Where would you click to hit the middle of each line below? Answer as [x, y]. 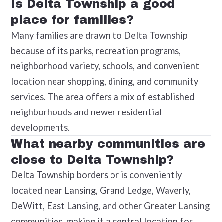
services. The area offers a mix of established [102, 96]
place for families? [72, 20]
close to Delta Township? [92, 159]
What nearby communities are [108, 143]
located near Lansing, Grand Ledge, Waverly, [101, 190]
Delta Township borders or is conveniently [96, 175]
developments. [40, 127]
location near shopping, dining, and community [104, 81]
